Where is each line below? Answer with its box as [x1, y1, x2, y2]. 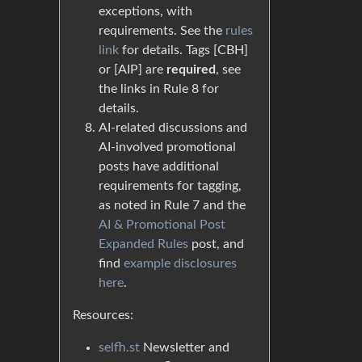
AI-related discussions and [99, 121, 247, 135]
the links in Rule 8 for [99, 82, 219, 96]
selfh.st [99, 341, 140, 355]
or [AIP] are [99, 63, 166, 77]
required [166, 63, 216, 77]
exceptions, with [99, 5, 192, 19]
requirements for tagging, [99, 179, 242, 193]
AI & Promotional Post [99, 218, 225, 232]
